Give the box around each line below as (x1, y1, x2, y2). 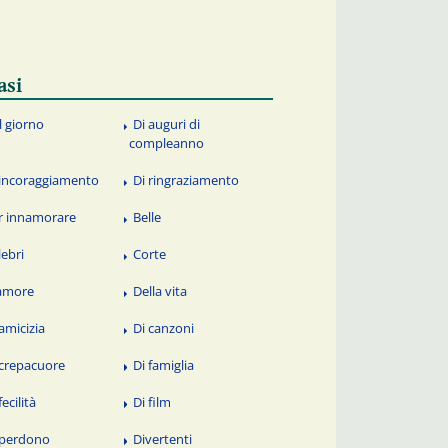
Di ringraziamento (133, 171, 240, 190)
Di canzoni (133, 318, 195, 337)
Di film (133, 392, 172, 411)
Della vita (133, 281, 188, 300)
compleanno (129, 134, 205, 153)
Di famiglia (133, 355, 195, 374)
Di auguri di (133, 115, 201, 134)
